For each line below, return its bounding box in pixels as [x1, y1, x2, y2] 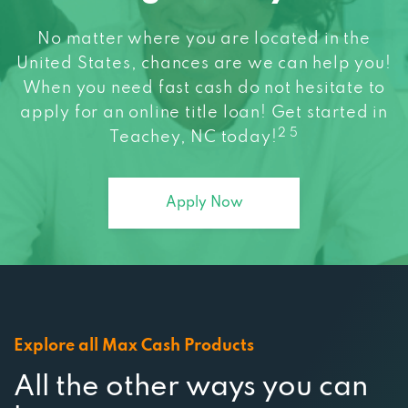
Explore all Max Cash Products [14, 288, 254, 305]
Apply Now [165, 146, 243, 161]
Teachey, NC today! [109, 79, 278, 97]
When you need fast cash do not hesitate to [22, 30, 386, 47]
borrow [14, 355, 117, 384]
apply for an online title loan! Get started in [20, 55, 388, 72]
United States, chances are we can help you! [16, 5, 392, 23]
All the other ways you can [14, 323, 368, 352]
